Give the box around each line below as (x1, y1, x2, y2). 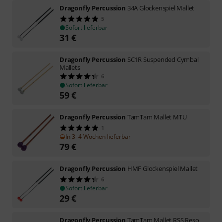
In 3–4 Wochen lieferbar (65, 132, 131, 141)
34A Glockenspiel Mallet (127, 3, 195, 12)
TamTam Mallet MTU (127, 112, 187, 121)
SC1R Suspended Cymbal (127, 55, 199, 64)
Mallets (59, 62, 80, 72)
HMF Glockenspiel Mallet (127, 164, 198, 173)
